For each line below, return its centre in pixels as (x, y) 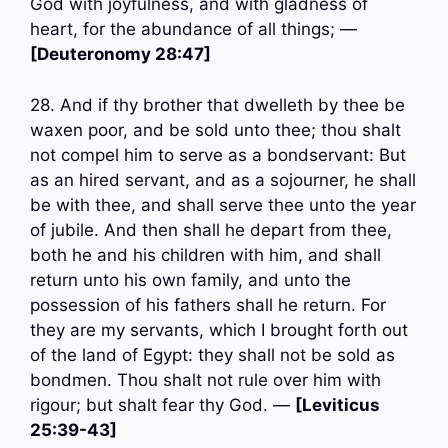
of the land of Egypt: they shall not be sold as (212, 354)
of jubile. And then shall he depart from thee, (211, 229)
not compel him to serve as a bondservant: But (218, 154)
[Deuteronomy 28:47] (120, 54)
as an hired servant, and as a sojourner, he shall (223, 179)
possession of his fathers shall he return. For (208, 304)
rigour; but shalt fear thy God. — (162, 404)
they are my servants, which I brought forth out (219, 329)
